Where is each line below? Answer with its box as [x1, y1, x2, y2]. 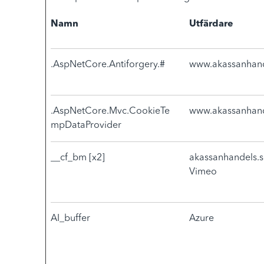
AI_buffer [51, 214, 90, 223]
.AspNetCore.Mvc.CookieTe [51, 107, 170, 116]
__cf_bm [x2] [51, 153, 105, 163]
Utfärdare [189, 19, 233, 29]
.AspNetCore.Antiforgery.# [51, 60, 165, 70]
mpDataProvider [51, 121, 121, 130]
